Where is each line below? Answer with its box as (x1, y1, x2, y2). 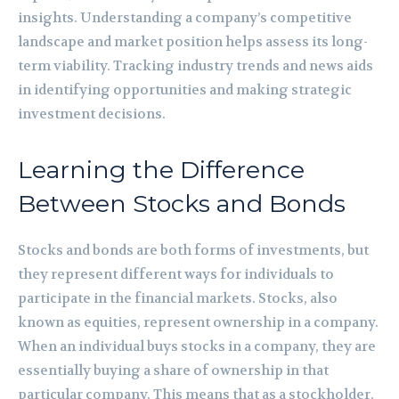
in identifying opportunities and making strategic (18, 80, 352, 99)
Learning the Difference (18, 154, 305, 184)
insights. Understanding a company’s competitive (18, 8, 352, 27)
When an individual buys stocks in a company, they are (18, 337, 376, 355)
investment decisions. (18, 104, 166, 123)
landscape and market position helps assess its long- (18, 32, 368, 51)
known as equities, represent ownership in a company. (18, 313, 379, 331)
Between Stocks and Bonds (18, 188, 346, 218)
